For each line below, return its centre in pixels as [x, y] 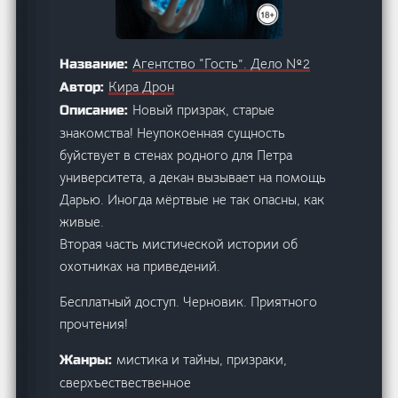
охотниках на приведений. [140, 266]
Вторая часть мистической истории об [179, 243]
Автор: [84, 87]
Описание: [96, 110]
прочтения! [94, 323]
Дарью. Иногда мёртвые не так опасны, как [192, 199]
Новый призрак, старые [204, 109]
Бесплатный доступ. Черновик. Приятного [189, 301]
